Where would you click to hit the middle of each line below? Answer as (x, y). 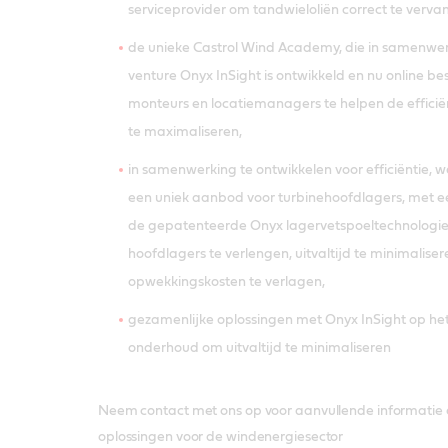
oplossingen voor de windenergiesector (220, 436)
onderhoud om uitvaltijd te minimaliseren (259, 347)
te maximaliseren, (184, 131)
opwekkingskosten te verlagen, (226, 281)
